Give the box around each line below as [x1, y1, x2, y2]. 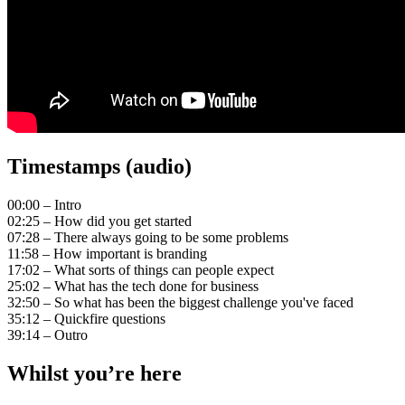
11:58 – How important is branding [7, 245, 207, 261]
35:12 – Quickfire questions [7, 310, 165, 326]
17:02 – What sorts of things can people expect [7, 261, 274, 278]
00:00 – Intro [7, 196, 81, 212]
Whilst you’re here [7, 361, 182, 385]
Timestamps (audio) [7, 154, 192, 178]
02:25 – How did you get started [7, 212, 192, 229]
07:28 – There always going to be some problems [7, 229, 288, 245]
